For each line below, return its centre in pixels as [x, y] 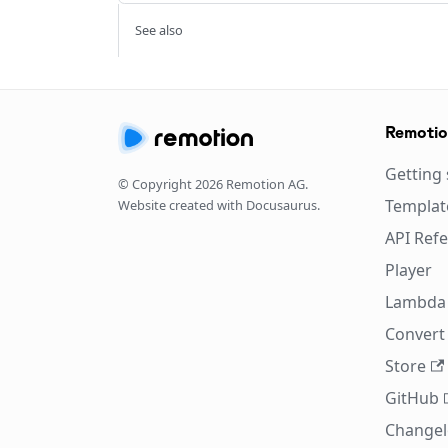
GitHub [412, 398]
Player [409, 270]
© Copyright [156, 184]
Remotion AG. [265, 184]
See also [159, 29]
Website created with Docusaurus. [219, 205]
